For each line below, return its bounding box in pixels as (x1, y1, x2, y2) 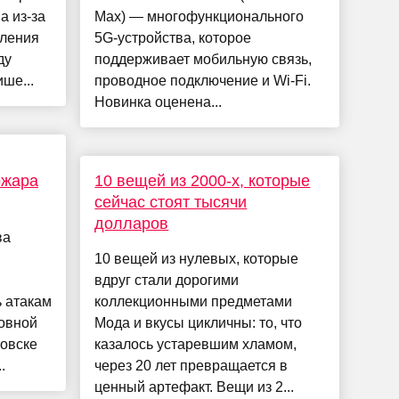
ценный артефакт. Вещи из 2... (94, 379, 295, 395)
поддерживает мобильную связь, (94, 52, 313, 68)
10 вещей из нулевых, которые (94, 251, 299, 267)
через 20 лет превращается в (94, 358, 289, 374)
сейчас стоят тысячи (94, 193, 248, 212)
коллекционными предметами (94, 294, 293, 310)
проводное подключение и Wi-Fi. (94, 73, 312, 89)
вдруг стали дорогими (94, 273, 240, 289)
